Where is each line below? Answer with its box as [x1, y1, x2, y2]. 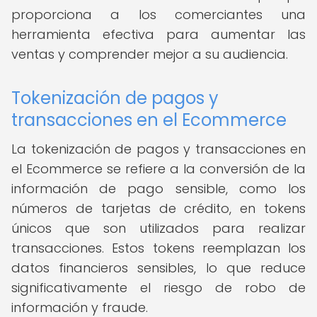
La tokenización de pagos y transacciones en [11, 140, 306, 158]
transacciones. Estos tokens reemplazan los [11, 239, 306, 257]
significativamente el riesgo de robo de [11, 279, 306, 296]
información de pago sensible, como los [11, 180, 306, 197]
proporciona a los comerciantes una [11, 6, 306, 23]
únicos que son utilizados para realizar [11, 219, 306, 237]
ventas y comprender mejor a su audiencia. [11, 45, 288, 63]
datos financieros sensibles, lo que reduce [11, 259, 306, 277]
